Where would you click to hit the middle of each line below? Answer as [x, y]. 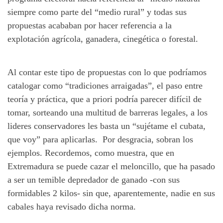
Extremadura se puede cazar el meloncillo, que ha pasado [111, 166]
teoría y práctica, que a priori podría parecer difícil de [105, 99]
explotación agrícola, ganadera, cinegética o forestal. [103, 39]
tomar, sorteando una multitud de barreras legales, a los [108, 112]
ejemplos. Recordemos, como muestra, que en [91, 153]
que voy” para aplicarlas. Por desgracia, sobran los [100, 139]
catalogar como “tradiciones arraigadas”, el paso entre [105, 85]
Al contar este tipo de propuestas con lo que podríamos [107, 72]
